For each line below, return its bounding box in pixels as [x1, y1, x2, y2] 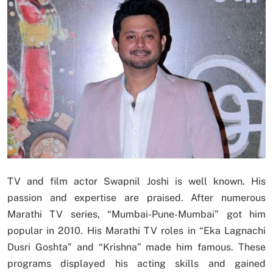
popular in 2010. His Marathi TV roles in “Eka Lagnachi [7, 224, 266, 236]
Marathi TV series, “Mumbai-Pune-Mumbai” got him [7, 208, 266, 220]
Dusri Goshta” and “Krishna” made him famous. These [7, 241, 266, 253]
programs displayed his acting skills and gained [7, 257, 266, 269]
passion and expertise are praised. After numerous [7, 191, 266, 204]
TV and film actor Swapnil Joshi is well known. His [7, 175, 266, 187]
